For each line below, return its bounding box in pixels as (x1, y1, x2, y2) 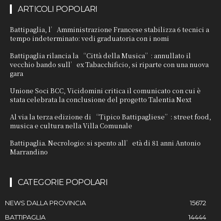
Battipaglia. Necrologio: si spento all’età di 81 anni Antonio (10, 138, 201, 147)
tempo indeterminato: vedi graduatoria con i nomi (10, 33, 169, 43)
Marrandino (10, 147, 48, 156)
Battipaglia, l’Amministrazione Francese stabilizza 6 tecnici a (10, 24, 209, 34)
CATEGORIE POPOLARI (18, 177, 108, 187)
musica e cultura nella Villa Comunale (10, 120, 132, 130)
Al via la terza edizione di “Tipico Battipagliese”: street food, (10, 111, 211, 121)
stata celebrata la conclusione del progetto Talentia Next (10, 94, 191, 104)
